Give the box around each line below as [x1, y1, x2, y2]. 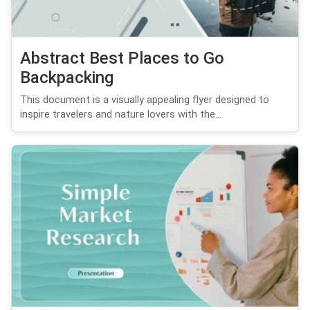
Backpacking [20, 67, 113, 87]
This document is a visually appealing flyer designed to [20, 93, 269, 106]
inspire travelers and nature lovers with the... [20, 108, 221, 120]
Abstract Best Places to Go [20, 48, 224, 68]
